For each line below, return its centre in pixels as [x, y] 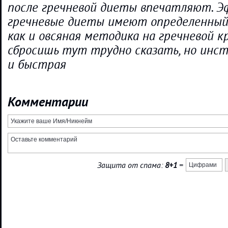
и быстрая [37, 65]
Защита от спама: [131, 165]
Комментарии [48, 102]
